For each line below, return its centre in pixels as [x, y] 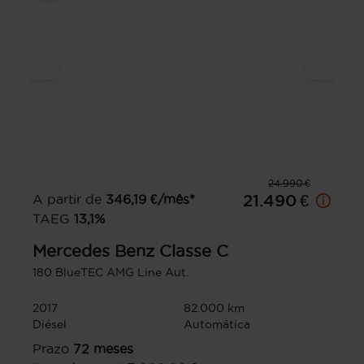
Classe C [194, 251]
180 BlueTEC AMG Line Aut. [110, 272]
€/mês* [173, 199]
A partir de [67, 199]
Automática [217, 324]
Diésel [50, 324]
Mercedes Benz [93, 251]
